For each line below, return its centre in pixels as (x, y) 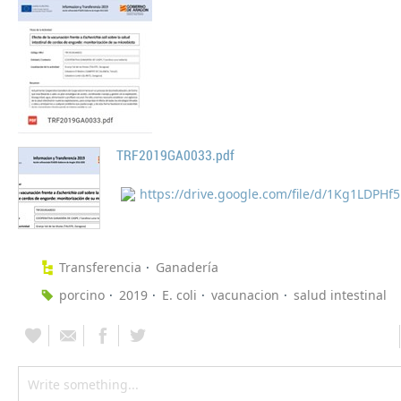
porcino (82, 295)
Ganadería (187, 268)
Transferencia (100, 268)
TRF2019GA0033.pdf (175, 156)
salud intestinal (340, 295)
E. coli (179, 295)
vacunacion (245, 295)
